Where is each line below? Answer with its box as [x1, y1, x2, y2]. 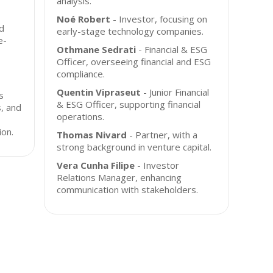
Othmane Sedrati [57, 43, 136, 55]
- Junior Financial [141, 86, 210, 98]
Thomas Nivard [57, 129, 127, 141]
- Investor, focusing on [110, 13, 208, 25]
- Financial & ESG [136, 43, 208, 55]
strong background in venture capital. [57, 141, 212, 153]
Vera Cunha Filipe [57, 159, 135, 171]
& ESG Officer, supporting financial [57, 98, 201, 110]
